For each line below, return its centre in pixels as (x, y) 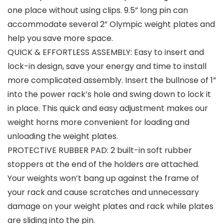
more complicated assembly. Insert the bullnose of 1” (112, 80)
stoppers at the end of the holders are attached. (103, 164)
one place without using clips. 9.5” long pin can (98, 10)
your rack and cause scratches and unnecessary (103, 192)
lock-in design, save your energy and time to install (107, 66)
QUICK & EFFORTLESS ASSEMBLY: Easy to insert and (106, 52)
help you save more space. (60, 38)
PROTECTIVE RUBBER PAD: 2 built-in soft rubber (100, 150)
